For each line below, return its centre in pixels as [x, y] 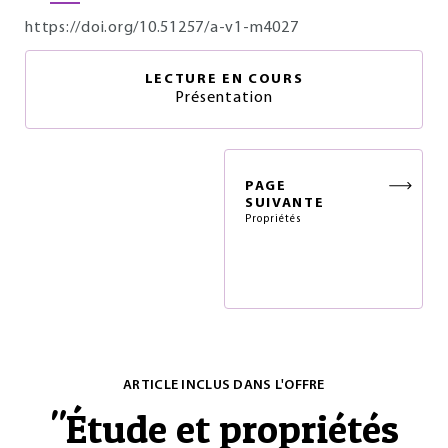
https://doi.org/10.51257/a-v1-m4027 [162, 28]
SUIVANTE [285, 203]
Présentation [224, 98]
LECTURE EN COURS [224, 79]
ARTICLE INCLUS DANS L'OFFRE [224, 385]
